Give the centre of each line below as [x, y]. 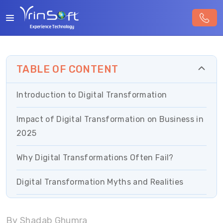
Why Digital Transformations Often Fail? [95, 158]
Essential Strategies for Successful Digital [100, 206]
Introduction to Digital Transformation [92, 95]
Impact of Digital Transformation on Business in [110, 119]
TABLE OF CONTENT [67, 69]
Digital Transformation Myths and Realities [100, 182]
